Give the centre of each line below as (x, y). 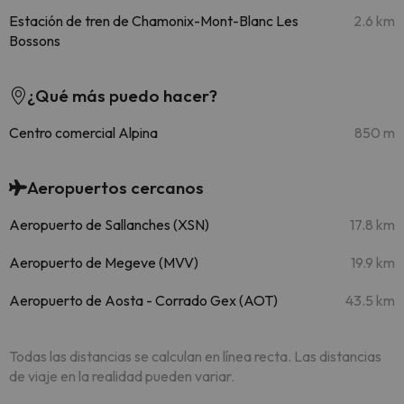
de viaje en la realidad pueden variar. (122, 376)
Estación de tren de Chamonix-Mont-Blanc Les (154, 21)
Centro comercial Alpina (83, 133)
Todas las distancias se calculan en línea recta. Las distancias (195, 356)
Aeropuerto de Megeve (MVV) (104, 262)
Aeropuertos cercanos (115, 188)
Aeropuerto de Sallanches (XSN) (109, 225)
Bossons (35, 41)
